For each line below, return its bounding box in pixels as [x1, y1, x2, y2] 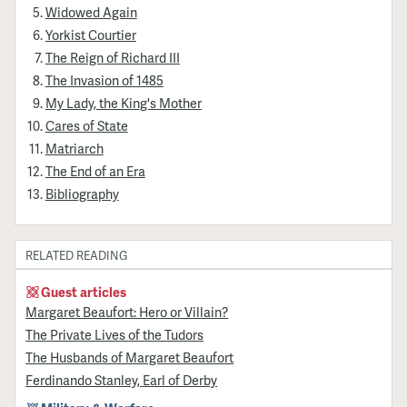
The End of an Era [45, 162, 145, 181]
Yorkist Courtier [45, 25, 136, 44]
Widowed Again [45, 2, 137, 21]
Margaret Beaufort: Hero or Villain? [25, 302, 229, 321]
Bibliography [45, 184, 119, 203]
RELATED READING [25, 247, 128, 264]
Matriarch [45, 139, 104, 158]
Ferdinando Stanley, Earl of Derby [25, 371, 218, 390]
